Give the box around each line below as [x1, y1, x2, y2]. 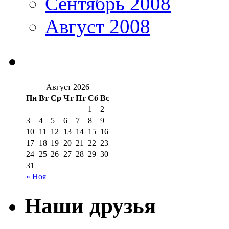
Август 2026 [46, 83, 89, 92]
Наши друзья [25, 194, 156, 218]
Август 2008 [45, 15, 150, 37]
